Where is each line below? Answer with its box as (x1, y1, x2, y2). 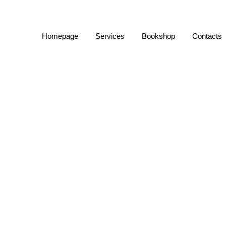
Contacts (192, 31, 222, 40)
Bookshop (142, 31, 175, 40)
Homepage (42, 31, 78, 40)
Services (95, 31, 125, 40)
